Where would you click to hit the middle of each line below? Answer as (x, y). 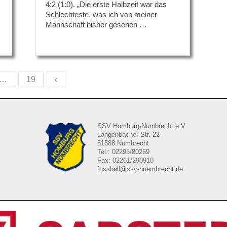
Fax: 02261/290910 (125, 160)
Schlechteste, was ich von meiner (102, 14)
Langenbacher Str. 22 (128, 134)
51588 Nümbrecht (123, 143)
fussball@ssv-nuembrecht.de (140, 169)
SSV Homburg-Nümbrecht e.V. (142, 126)
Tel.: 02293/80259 (123, 152)
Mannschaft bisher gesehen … (97, 24)
